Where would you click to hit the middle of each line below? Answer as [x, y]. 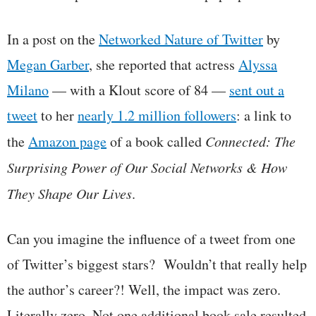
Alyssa [258, 64]
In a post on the [53, 39]
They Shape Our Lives [69, 193]
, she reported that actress [164, 64]
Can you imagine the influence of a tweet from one [151, 238]
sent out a [257, 90]
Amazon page [67, 141]
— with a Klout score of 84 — [139, 90]
